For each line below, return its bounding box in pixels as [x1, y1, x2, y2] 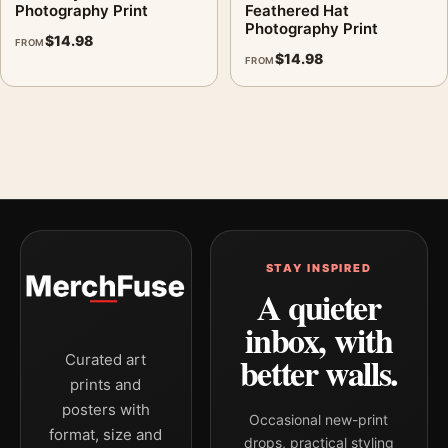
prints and [70, 375, 142, 394]
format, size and [49, 425, 163, 444]
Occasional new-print [249, 411, 389, 428]
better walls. [239, 348, 398, 398]
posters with [61, 400, 150, 419]
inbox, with [245, 315, 393, 365]
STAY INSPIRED [265, 261, 372, 275]
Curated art [65, 350, 147, 369]
